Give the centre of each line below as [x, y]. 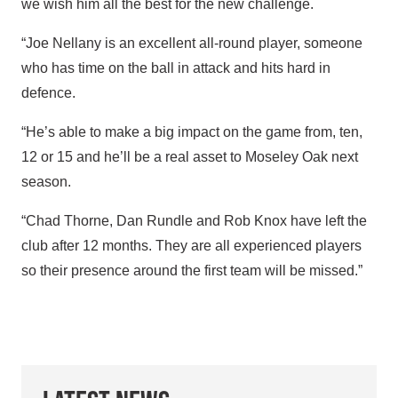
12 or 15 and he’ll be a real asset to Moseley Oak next [190, 156]
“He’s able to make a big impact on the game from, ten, [192, 131]
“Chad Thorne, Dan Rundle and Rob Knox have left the [194, 220]
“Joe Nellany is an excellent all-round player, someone [192, 43]
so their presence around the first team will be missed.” [192, 270]
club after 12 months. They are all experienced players [191, 245]
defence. [48, 92]
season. [46, 181]
